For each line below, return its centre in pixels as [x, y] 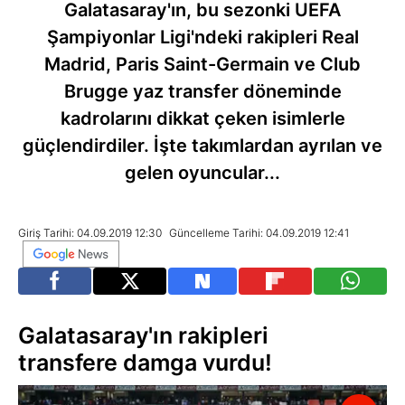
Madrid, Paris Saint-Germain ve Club [202, 64]
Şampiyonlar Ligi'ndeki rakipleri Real [202, 37]
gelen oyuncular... [202, 173]
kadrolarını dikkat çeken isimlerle [202, 118]
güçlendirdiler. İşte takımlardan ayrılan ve [202, 146]
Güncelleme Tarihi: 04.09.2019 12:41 [259, 233]
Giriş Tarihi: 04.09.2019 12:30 [91, 233]
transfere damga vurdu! [145, 363]
